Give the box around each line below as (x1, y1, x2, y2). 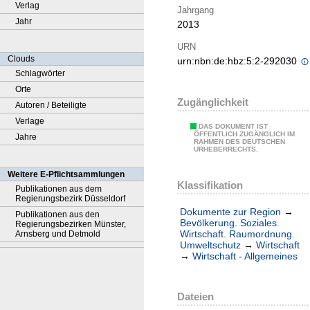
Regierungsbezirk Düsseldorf (15, 194, 125, 203)
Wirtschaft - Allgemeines (192, 250, 298, 262)
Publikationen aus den (15, 210, 100, 219)
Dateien (177, 291, 214, 303)
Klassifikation (177, 179, 243, 191)
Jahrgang (177, 4, 214, 15)
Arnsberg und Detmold (15, 229, 100, 239)
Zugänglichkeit (177, 96, 248, 109)
